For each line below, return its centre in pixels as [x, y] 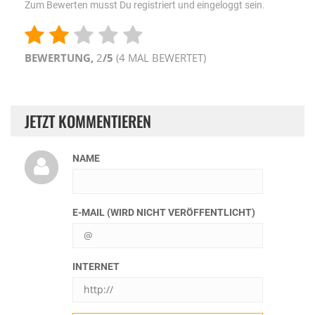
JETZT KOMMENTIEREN [88, 121]
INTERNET [96, 266]
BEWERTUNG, [60, 58]
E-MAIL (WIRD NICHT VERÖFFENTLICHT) [164, 212]
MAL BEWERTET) [166, 58]
